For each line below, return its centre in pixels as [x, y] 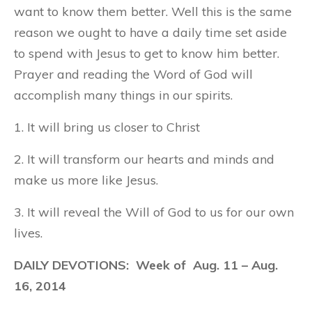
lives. [28, 233]
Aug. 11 [216, 265]
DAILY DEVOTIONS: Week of [103, 265]
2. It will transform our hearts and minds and [144, 159]
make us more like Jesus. [86, 180]
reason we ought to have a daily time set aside [150, 32]
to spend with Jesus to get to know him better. [147, 53]
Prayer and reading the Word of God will [133, 74]
